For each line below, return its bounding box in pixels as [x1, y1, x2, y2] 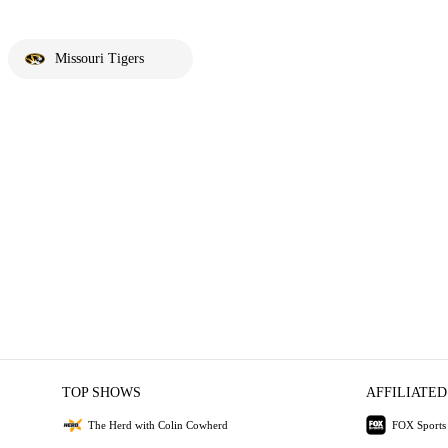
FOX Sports [391, 418, 446, 431]
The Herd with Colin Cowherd [88, 418, 229, 431]
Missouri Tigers [55, 51, 144, 67]
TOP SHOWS [62, 385, 142, 400]
